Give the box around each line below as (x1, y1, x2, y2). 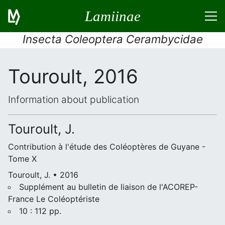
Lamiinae (84, 8, 141, 24)
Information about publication (8, 93, 139, 105)
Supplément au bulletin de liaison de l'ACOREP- (19, 182, 198, 192)
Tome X (8, 154, 37, 164)
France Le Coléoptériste (8, 194, 99, 204)
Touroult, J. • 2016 (8, 170, 78, 180)
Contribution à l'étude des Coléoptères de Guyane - (8, 142, 205, 152)
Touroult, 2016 (8, 65, 138, 88)
